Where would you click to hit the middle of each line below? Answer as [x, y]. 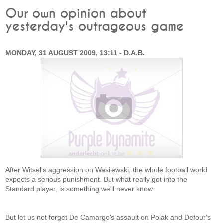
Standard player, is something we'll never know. [80, 189]
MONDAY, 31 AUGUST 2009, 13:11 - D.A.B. [75, 53]
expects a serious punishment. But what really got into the [97, 179]
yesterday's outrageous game [95, 27]
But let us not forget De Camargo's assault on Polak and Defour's [108, 217]
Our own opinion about [76, 14]
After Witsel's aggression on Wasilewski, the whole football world [107, 170]
